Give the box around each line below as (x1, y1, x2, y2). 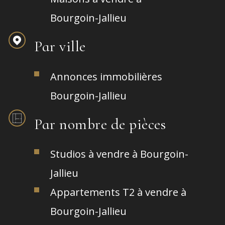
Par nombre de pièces (34, 115, 166, 134)
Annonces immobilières (50, 69, 162, 83)
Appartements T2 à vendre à (50, 185, 186, 199)
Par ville (34, 37, 86, 56)
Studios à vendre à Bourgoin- (50, 147, 188, 161)
